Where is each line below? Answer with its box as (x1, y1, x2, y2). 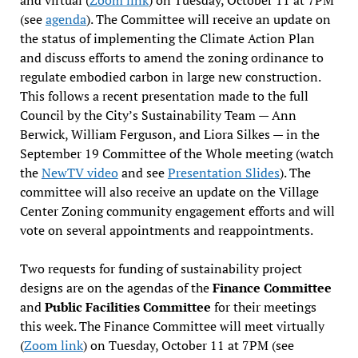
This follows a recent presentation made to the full (19, 86, 308, 105)
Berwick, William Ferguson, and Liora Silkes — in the (19, 125, 320, 143)
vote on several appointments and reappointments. (19, 221, 313, 239)
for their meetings (210, 297, 316, 316)
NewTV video (41, 163, 118, 181)
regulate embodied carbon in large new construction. (19, 67, 320, 86)
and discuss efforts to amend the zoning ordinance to (19, 48, 324, 66)
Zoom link (23, 336, 83, 354)
